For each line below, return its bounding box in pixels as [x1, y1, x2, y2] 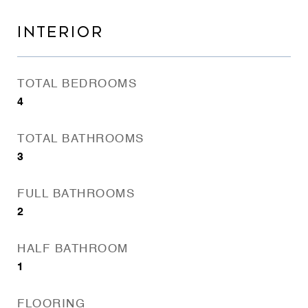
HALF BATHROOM [17, 243, 129, 255]
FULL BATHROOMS [17, 188, 135, 200]
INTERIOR [17, 24, 104, 41]
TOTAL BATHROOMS [17, 133, 144, 145]
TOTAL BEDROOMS [17, 78, 137, 90]
